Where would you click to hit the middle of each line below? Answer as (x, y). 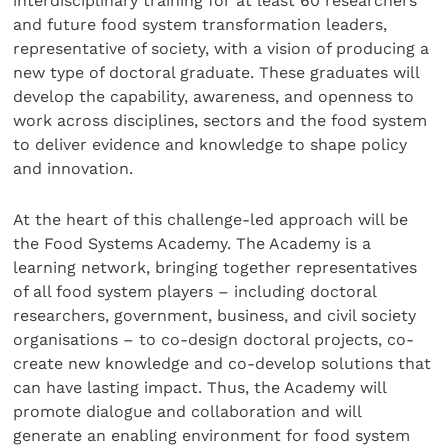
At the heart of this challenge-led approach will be (211, 219)
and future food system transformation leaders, (200, 25)
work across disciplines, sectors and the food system (220, 121)
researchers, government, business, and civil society (215, 315)
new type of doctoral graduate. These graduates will (216, 73)
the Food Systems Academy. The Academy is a (192, 243)
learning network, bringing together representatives (215, 267)
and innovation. (73, 169)
